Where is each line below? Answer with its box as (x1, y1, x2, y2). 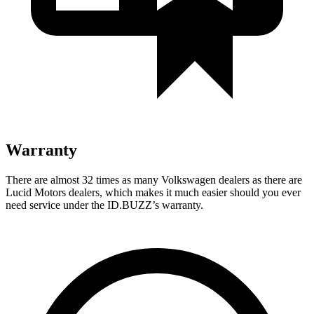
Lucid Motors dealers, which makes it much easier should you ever (6, 186, 301, 198)
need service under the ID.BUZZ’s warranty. (6, 198, 203, 211)
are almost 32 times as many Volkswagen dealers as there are (34, 173, 302, 186)
